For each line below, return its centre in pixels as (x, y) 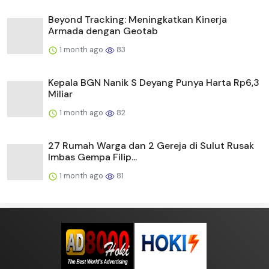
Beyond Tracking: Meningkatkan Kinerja (138, 20)
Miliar (60, 94)
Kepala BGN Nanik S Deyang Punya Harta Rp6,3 (154, 83)
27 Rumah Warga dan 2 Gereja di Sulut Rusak (151, 146)
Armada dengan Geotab (103, 31)
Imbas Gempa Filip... (92, 157)
